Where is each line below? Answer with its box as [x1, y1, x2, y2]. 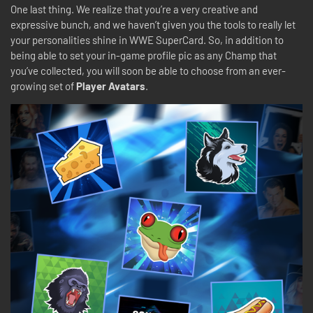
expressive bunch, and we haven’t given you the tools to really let [10, 17, 296, 31]
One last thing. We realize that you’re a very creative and [10, 2, 258, 15]
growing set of [10, 79, 76, 92]
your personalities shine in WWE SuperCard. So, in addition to [10, 33, 284, 46]
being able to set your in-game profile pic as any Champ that [10, 48, 277, 61]
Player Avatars [76, 79, 145, 92]
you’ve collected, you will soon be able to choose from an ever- [10, 64, 286, 77]
